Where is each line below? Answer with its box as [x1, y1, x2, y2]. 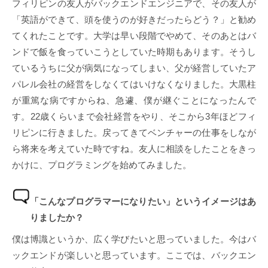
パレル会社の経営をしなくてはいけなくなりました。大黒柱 [12, 78, 256, 89]
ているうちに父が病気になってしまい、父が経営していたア [12, 62, 256, 73]
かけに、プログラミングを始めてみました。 [12, 159, 191, 170]
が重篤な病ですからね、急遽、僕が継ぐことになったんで [12, 95, 256, 105]
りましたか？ [30, 212, 84, 223]
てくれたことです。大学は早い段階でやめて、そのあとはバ [12, 30, 256, 41]
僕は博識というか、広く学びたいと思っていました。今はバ [12, 233, 256, 244]
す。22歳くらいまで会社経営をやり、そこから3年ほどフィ [12, 111, 256, 121]
